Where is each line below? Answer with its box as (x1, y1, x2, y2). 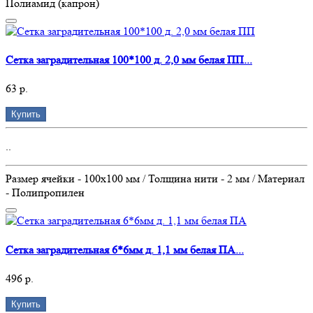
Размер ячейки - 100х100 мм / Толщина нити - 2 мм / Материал (6, 172, 305, 186)
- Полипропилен (6, 186, 85, 200)
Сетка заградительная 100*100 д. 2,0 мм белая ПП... (6, 53, 252, 67)
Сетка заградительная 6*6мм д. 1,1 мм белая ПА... (6, 242, 244, 256)
